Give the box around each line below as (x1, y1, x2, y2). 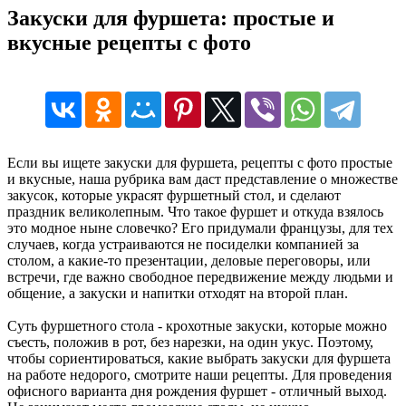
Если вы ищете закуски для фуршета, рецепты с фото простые (7, 154, 392, 170)
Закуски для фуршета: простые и (7, 5, 334, 30)
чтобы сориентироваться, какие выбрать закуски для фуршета (7, 350, 391, 366)
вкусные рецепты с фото (7, 30, 251, 54)
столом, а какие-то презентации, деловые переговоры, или (7, 252, 371, 268)
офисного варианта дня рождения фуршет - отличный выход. (7, 382, 387, 399)
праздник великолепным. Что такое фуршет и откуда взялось (7, 203, 383, 219)
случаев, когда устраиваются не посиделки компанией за (7, 236, 359, 252)
